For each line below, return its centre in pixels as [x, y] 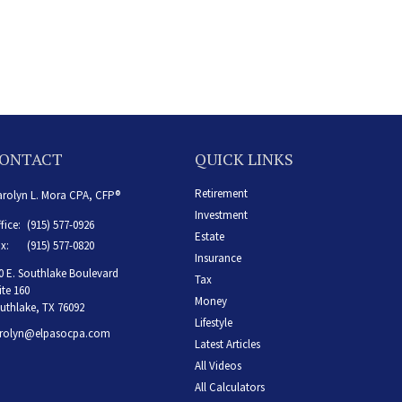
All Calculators [229, 388]
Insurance [218, 258]
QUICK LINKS [244, 159]
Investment [221, 215]
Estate [209, 237]
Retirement [221, 194]
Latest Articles [227, 345]
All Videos [218, 366]
